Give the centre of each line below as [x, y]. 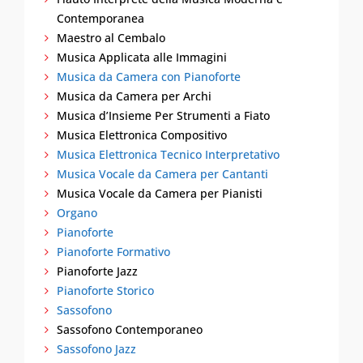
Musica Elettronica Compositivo [142, 135]
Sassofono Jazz [96, 349]
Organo [77, 213]
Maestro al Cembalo [111, 38]
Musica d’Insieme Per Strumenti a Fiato [163, 115]
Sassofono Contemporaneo [130, 329]
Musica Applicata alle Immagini [142, 57]
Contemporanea [100, 18]
